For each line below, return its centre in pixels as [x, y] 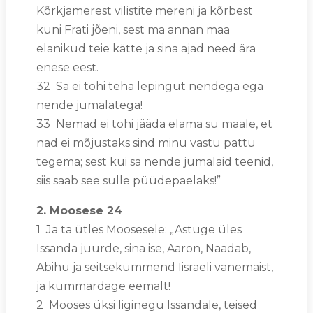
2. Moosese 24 [79, 210]
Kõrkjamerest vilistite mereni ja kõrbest [144, 10]
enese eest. [67, 67]
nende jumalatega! [89, 105]
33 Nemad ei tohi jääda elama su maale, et [154, 124]
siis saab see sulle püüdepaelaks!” [128, 180]
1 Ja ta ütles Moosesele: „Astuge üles [139, 229]
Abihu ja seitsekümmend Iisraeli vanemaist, [154, 267]
